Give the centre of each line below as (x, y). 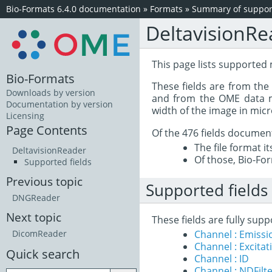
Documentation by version (59, 104)
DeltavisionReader (49, 151)
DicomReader (39, 234)
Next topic (34, 217)
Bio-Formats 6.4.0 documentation (73, 9)
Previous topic (44, 182)
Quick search (43, 254)
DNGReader (36, 198)
